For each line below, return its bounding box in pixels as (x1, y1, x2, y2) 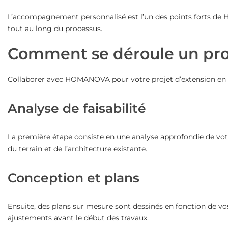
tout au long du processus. (7, 23, 102, 33)
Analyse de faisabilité (7, 100, 146, 116)
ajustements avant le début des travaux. (7, 213, 149, 222)
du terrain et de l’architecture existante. (7, 144, 147, 153)
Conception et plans (7, 169, 139, 185)
